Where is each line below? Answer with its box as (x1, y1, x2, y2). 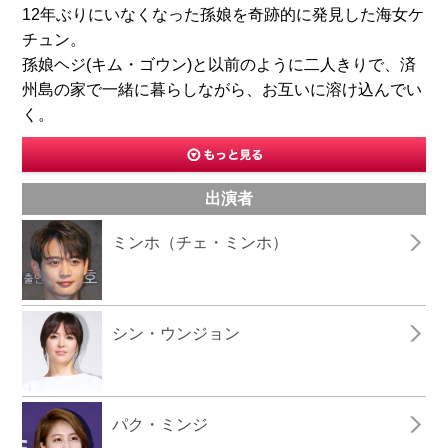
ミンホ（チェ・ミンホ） (112, 234, 289, 251)
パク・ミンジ (112, 416, 209, 433)
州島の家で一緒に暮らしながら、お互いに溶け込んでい (22, 81, 423, 98)
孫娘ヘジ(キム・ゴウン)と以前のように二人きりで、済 (22, 56, 417, 73)
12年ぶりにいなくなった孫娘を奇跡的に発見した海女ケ (22, 6, 425, 23)
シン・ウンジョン (112, 325, 241, 342)
